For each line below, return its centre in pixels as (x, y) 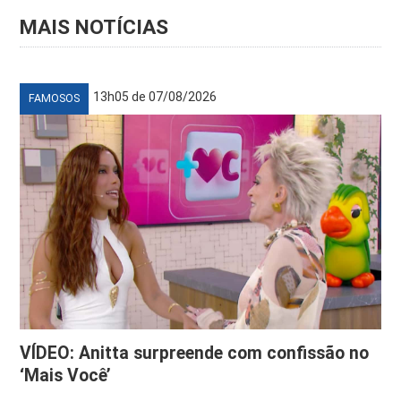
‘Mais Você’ (66, 375)
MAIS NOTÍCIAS (94, 27)
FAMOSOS (55, 98)
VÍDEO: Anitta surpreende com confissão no (195, 353)
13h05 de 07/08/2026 (155, 96)
